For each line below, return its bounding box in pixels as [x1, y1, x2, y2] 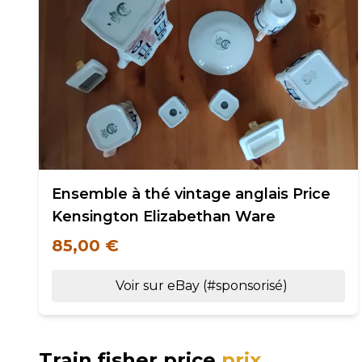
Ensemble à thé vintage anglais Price [52, 185, 330, 203]
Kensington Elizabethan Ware [52, 208, 276, 225]
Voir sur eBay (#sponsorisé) [115, 278, 288, 293]
